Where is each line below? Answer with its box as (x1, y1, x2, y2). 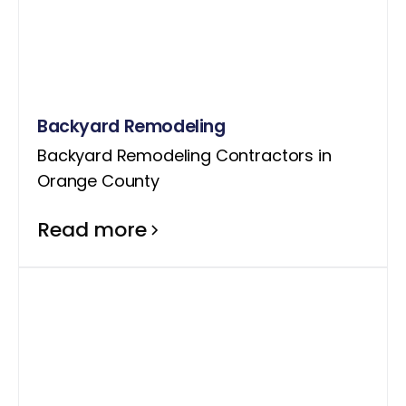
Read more (37, 215, 147, 244)
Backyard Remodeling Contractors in (37, 143, 332, 167)
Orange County (37, 169, 159, 192)
